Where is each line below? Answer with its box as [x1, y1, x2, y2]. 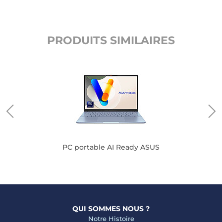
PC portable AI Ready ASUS [62, 143, 160, 152]
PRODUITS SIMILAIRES [47, 34, 175, 47]
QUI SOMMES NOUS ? [72, 204, 150, 213]
